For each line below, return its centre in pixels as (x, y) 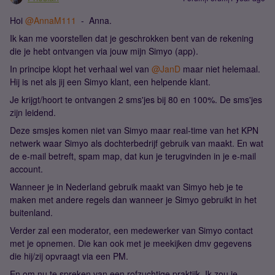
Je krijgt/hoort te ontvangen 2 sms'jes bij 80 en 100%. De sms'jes (136, 99)
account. (28, 168)
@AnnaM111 (51, 20)
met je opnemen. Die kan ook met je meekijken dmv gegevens (131, 243)
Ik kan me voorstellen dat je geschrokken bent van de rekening (132, 38)
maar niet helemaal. (220, 68)
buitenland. (33, 212)
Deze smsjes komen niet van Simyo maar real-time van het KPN (134, 130)
